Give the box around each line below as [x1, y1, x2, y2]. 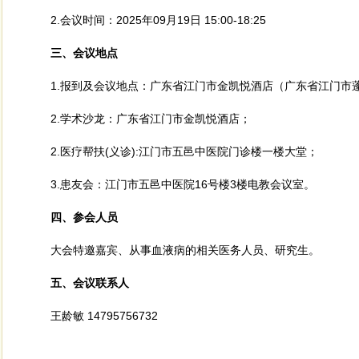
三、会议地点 [50, 46, 119, 59]
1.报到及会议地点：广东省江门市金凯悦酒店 [50, 79, 273, 92]
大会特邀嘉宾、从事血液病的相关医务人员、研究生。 [50, 244, 320, 256]
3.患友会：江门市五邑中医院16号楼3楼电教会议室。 [50, 178, 315, 191]
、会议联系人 [62, 276, 130, 289]
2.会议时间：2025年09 [50, 14, 166, 26]
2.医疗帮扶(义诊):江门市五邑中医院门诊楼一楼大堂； [50, 145, 318, 158]
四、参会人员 [50, 211, 119, 224]
